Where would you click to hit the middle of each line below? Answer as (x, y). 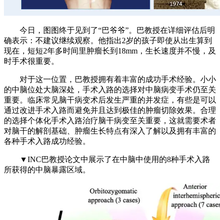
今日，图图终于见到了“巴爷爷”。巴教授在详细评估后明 (110, 30)
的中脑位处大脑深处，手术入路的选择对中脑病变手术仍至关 (110, 89)
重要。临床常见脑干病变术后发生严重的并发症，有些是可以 (110, 100)
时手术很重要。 (31, 61)
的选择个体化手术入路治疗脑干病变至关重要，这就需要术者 (110, 120)
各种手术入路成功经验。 (47, 141)
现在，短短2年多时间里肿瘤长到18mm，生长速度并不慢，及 (110, 51)
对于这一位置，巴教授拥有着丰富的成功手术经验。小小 (110, 79)
